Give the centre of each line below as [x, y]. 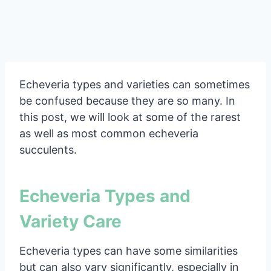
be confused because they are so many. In [127, 100]
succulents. [48, 149]
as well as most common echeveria [109, 133]
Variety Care [70, 221]
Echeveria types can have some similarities [129, 250]
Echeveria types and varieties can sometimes [135, 84]
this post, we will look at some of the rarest [130, 117]
